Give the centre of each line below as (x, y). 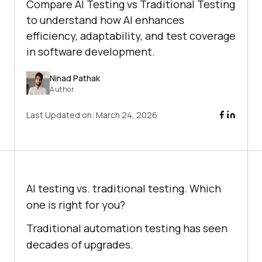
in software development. (91, 52)
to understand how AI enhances (105, 20)
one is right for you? (76, 205)
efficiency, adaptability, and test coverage (131, 36)
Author (62, 89)
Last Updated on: (61, 115)
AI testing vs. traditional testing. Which (124, 189)
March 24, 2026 (127, 115)
